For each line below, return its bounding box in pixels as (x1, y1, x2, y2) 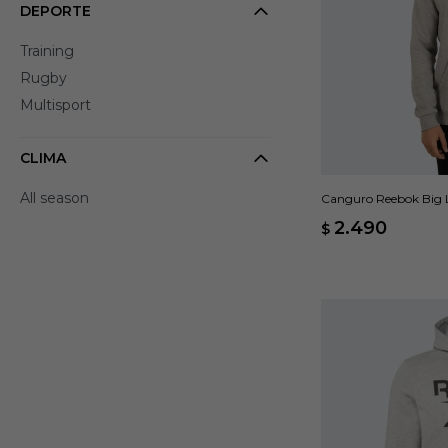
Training (20, 42, 74, 60)
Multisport (20, 96, 91, 114)
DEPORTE (20, 2, 91, 20)
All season (20, 189, 89, 207)
